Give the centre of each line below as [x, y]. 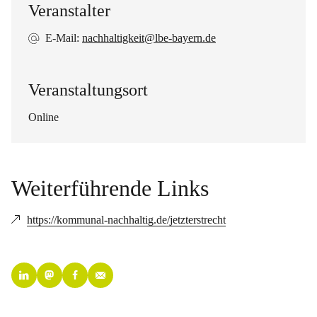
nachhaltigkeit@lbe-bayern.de [149, 38]
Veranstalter [69, 11]
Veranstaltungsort [88, 90]
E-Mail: [64, 38]
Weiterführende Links [110, 188]
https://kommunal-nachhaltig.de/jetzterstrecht [126, 220]
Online [44, 117]
